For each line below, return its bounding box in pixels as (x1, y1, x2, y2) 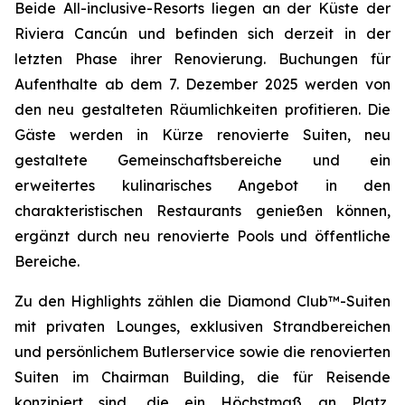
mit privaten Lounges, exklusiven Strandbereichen (14, 317, 391, 335)
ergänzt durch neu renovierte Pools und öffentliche (14, 227, 391, 245)
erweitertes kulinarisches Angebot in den (14, 176, 391, 194)
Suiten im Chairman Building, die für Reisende (14, 368, 391, 386)
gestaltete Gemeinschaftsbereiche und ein (14, 151, 391, 169)
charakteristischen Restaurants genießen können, (14, 202, 391, 220)
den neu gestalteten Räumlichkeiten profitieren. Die (14, 100, 391, 118)
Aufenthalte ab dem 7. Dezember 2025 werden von (14, 75, 391, 93)
